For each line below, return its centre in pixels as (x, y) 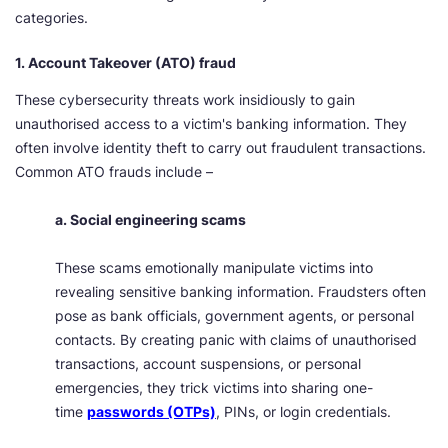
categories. (51, 18)
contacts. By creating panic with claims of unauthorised (236, 340)
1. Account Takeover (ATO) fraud (125, 63)
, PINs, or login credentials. (305, 412)
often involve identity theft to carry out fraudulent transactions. (220, 148)
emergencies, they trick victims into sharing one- (214, 388)
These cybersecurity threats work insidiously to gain (185, 100)
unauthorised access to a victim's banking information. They (211, 124)
